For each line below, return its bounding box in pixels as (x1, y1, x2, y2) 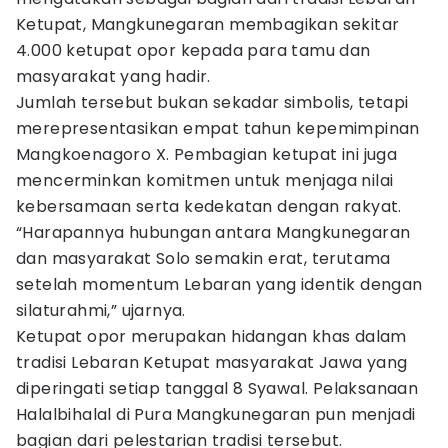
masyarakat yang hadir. (16, 65, 211, 88)
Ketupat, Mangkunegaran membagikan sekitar (16, 13, 400, 36)
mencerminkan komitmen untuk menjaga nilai (16, 169, 394, 192)
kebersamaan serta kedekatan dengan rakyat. (16, 195, 402, 218)
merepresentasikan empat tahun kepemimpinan (16, 117, 420, 140)
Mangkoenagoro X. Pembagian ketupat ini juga (16, 143, 398, 166)
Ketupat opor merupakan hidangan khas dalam (16, 325, 407, 348)
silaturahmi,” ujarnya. (16, 299, 186, 322)
